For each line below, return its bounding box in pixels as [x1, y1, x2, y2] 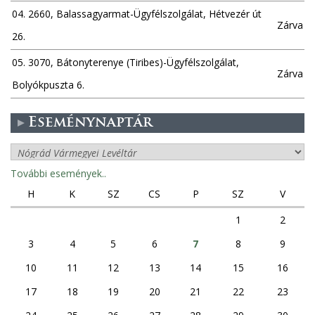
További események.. [11, 166, 106, 180]
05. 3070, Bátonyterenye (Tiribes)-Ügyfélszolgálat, [12, 55, 239, 69]
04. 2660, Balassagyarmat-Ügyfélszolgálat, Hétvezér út [12, 6, 262, 20]
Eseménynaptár [28, 115, 153, 130]
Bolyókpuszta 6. [12, 77, 84, 91]
